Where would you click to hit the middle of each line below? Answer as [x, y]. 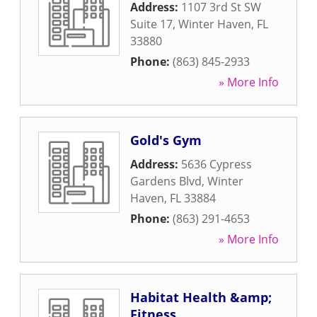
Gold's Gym [166, 140]
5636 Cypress [217, 164]
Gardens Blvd [166, 181]
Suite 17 [151, 24]
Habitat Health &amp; [201, 297]
